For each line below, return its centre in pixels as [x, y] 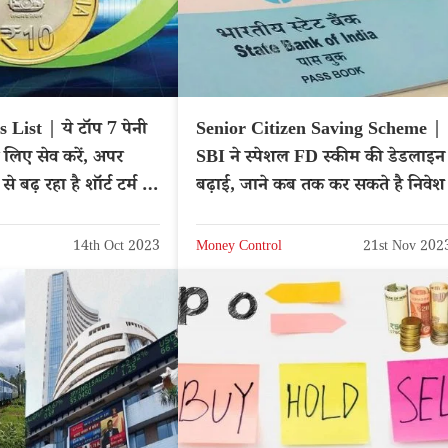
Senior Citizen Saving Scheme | [319, 131]
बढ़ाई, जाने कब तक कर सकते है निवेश [320, 187]
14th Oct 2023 [116, 247]
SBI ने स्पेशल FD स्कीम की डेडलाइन [320, 159]
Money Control [239, 247]
